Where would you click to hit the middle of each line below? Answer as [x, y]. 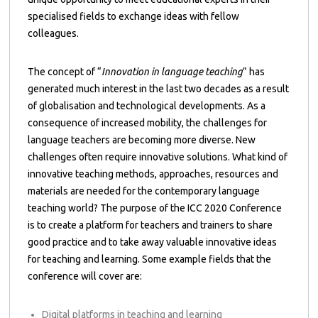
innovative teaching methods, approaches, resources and [153, 174]
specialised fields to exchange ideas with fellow [134, 17]
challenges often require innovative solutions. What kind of [158, 157]
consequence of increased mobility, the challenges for [148, 123]
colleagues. [54, 34]
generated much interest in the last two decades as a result [159, 89]
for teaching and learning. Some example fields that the [150, 259]
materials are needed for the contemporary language [144, 191]
